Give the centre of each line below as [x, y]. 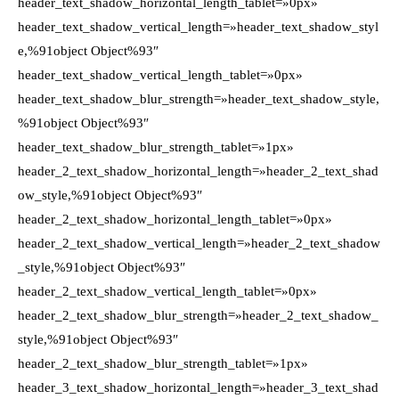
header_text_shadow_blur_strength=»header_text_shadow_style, [199, 99]
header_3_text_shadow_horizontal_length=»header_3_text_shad [198, 387]
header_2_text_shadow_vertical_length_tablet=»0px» [167, 291]
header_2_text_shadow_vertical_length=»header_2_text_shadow [199, 243]
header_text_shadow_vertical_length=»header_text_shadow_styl [198, 27]
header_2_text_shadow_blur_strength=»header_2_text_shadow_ [198, 315]
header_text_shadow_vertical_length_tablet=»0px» [160, 75]
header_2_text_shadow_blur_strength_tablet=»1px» [163, 363]
